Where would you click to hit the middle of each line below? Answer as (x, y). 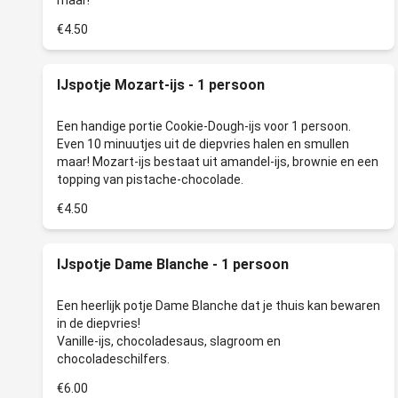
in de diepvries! (99, 323)
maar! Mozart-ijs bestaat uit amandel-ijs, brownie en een (218, 162)
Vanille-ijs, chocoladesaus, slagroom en (169, 341)
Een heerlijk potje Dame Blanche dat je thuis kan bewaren (219, 306)
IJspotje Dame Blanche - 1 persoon (173, 264)
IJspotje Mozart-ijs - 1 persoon (161, 85)
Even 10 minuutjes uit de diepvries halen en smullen (203, 144)
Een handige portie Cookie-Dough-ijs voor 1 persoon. (204, 126)
